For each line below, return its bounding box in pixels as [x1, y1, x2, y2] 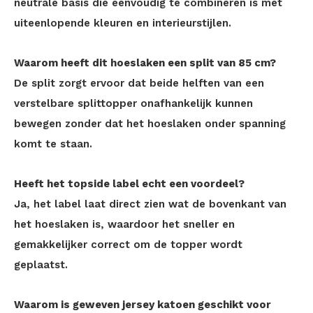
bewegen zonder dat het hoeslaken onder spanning [14, 117, 286, 130]
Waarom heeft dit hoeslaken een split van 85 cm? [14, 57, 276, 69]
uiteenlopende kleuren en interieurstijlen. [14, 17, 231, 29]
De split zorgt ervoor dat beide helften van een [14, 77, 264, 89]
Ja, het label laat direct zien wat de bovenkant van [14, 198, 286, 210]
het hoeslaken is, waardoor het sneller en [14, 218, 235, 231]
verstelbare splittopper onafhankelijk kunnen [14, 97, 253, 110]
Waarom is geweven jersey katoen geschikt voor [14, 298, 271, 311]
